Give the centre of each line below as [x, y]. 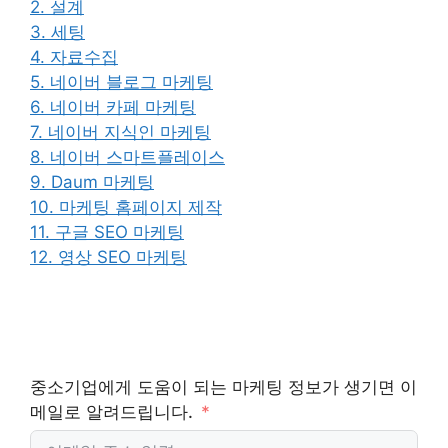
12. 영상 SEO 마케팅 [108, 256]
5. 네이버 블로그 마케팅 [121, 81]
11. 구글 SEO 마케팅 [107, 231]
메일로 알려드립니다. [114, 412]
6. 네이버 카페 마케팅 [113, 106]
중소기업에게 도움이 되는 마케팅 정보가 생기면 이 [223, 387]
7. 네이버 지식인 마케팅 [120, 131]
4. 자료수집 [74, 56]
